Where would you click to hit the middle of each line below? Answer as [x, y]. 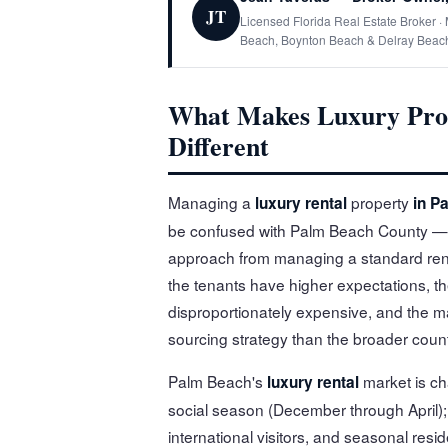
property [380, 201]
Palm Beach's [217, 380]
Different [218, 145]
